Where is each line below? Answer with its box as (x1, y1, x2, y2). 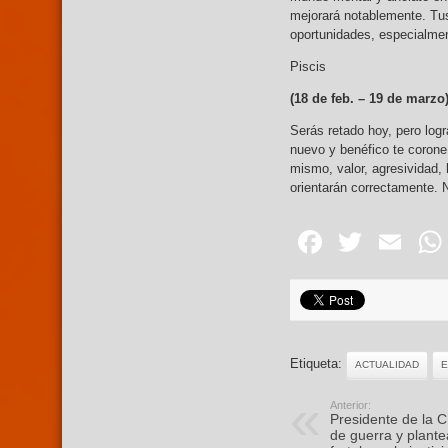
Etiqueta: (290, 356, 346, 372)
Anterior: (330, 399, 371, 412)
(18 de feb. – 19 (290, 91, 383, 107)
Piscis (290, 59, 326, 75)
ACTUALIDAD (355, 359, 419, 371)
